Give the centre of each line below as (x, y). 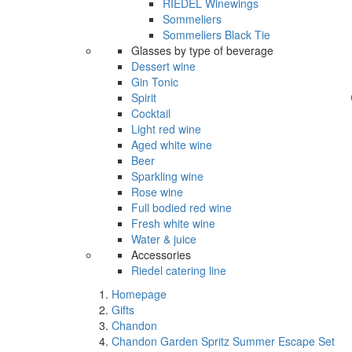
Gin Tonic (155, 82)
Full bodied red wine (181, 207)
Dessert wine (163, 66)
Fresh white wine (173, 223)
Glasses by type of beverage (202, 50)
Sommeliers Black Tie (216, 35)
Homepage (139, 294)
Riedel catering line (179, 270)
